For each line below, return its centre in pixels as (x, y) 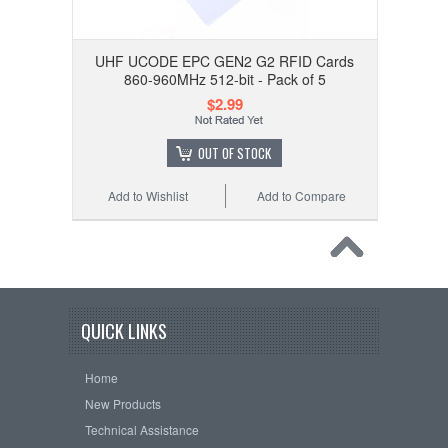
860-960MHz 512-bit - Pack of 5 (224, 79)
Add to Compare (301, 195)
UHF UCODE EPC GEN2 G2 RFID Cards (225, 61)
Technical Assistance (141, 429)
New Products (122, 403)
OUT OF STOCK (235, 153)
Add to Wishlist (147, 195)
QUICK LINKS (124, 331)
